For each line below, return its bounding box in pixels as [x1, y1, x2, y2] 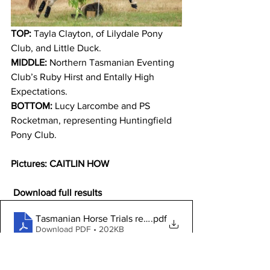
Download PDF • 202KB [36, 224, 124, 234]
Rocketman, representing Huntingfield [11, 115, 174, 125]
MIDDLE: [11, 57, 47, 67]
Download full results [13, 187, 102, 198]
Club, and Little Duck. [11, 42, 104, 53]
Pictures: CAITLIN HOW [11, 158, 109, 169]
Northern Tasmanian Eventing [47, 57, 177, 67]
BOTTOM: [11, 100, 52, 111]
